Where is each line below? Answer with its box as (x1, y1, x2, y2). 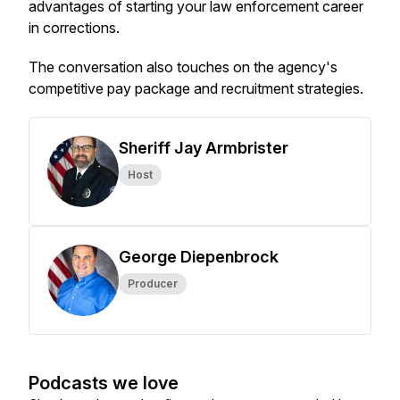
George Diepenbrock (119, 247, 279, 266)
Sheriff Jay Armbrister (119, 138, 288, 157)
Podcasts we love (29, 372, 179, 394)
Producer (128, 277, 178, 290)
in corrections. (29, 19, 123, 37)
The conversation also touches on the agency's (29, 58, 337, 76)
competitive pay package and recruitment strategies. (29, 79, 363, 97)
